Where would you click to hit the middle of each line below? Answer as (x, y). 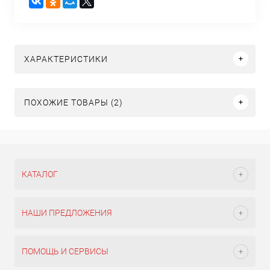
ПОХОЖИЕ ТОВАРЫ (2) (74, 102)
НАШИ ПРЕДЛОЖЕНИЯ (67, 213)
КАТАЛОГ (40, 174)
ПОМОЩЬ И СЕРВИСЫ (65, 251)
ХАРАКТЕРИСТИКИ (66, 59)
